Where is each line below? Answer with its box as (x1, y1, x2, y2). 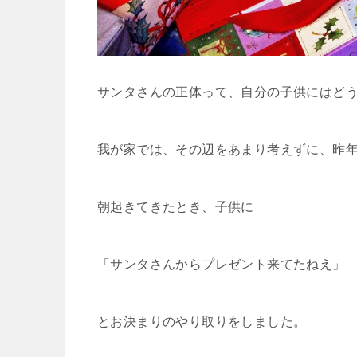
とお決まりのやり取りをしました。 (97, 315, 307, 329)
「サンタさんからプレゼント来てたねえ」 (97, 257, 346, 272)
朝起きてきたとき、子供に (97, 200, 254, 214)
